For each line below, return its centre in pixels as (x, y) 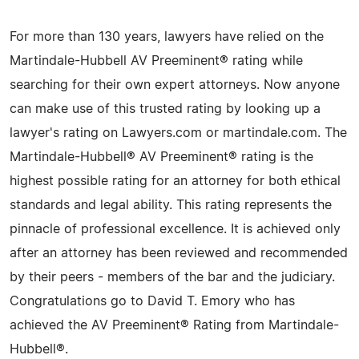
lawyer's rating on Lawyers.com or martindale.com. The (178, 133)
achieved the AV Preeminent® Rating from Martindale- (174, 325)
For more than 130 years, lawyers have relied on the (167, 36)
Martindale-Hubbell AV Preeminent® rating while (156, 61)
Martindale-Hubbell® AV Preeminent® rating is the (161, 157)
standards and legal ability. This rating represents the (171, 205)
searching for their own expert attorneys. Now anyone (175, 85)
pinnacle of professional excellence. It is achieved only (175, 229)
